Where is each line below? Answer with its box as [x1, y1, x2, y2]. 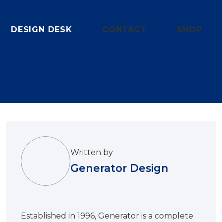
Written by [70, 148, 113, 158]
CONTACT [102, 25, 147, 35]
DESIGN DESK [11, 25, 72, 35]
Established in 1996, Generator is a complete [21, 211, 193, 221]
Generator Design [70, 162, 168, 175]
